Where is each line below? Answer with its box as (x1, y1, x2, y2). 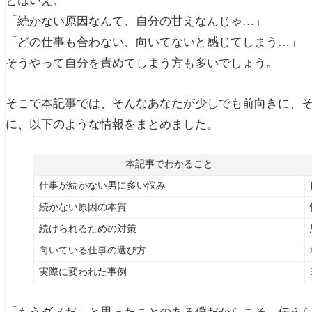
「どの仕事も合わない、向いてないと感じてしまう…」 (6, 36, 302, 49)
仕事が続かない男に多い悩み (38, 180, 166, 192)
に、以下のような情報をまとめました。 (6, 117, 219, 131)
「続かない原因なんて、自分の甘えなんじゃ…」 (6, 15, 266, 29)
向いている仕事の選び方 (38, 245, 146, 256)
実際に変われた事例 (38, 267, 127, 278)
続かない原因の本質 (38, 202, 127, 213)
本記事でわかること (125, 159, 213, 170)
